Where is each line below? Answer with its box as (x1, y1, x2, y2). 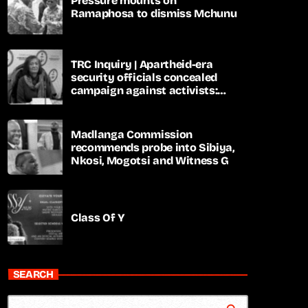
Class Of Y (71, 210, 125, 224)
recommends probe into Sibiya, (71, 140, 234, 154)
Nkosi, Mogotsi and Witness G (71, 153, 230, 167)
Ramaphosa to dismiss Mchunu (71, 7, 237, 21)
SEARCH (12, 267, 54, 280)
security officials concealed (71, 70, 218, 84)
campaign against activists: (71, 83, 218, 97)
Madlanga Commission (71, 127, 192, 141)
